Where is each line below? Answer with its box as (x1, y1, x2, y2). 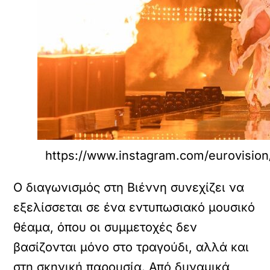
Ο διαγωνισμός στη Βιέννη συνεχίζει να (13, 180, 245, 195)
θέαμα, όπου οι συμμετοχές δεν (13, 219, 198, 234)
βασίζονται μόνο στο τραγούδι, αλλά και (13, 239, 250, 254)
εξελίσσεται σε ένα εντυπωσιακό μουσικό (13, 199, 256, 215)
